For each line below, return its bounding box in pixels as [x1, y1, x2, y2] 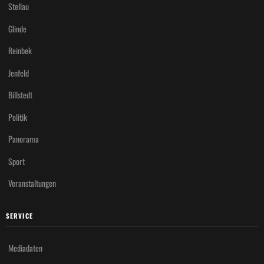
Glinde [8, 22, 27, 35]
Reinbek [8, 44, 32, 57]
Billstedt [8, 88, 32, 101]
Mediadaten [8, 241, 42, 254]
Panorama [8, 133, 39, 146]
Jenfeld [8, 66, 29, 79]
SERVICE [6, 211, 33, 221]
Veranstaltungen [8, 177, 56, 190]
